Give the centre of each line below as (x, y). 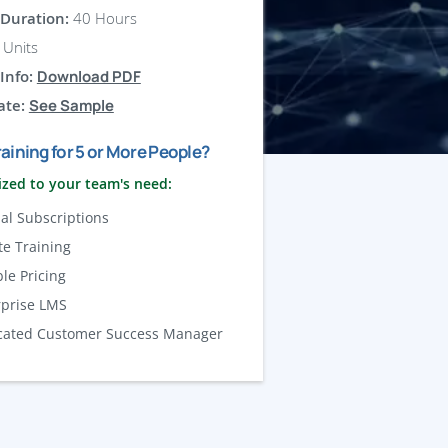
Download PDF (88, 77)
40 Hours (102, 18)
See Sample (71, 106)
